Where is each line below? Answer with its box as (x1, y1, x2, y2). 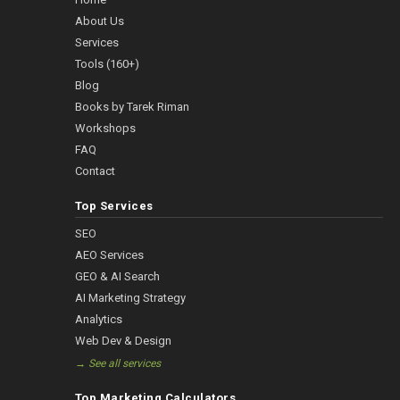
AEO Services (74, 248, 144, 262)
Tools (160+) (74, 57, 139, 71)
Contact (74, 164, 115, 179)
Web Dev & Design (74, 334, 171, 348)
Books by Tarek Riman (74, 100, 189, 114)
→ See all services (74, 357, 161, 371)
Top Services (74, 199, 154, 213)
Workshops (74, 121, 136, 136)
